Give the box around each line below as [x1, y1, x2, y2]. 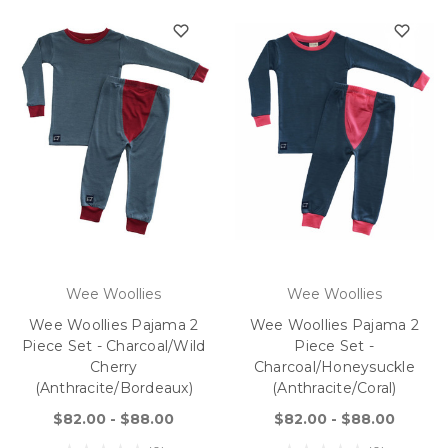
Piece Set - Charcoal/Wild [22, 336, 206, 355]
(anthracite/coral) [272, 378, 397, 397]
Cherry [90, 357, 138, 376]
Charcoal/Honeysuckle [253, 357, 415, 376]
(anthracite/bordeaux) [34, 378, 193, 397]
